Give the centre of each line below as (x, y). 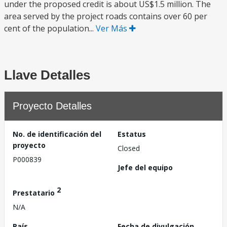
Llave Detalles (47, 75)
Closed (129, 148)
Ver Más (112, 28)
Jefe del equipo (145, 167)
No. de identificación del (57, 134)
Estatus (132, 134)
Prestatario (35, 193)
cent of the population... (50, 28)
